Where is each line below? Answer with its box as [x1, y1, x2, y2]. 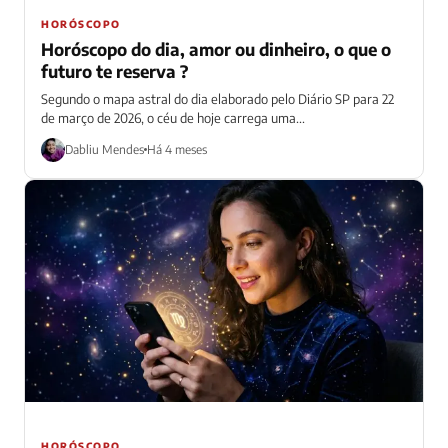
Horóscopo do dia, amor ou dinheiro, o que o [41, 37, 391, 60]
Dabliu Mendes [65, 142, 144, 158]
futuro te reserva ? [41, 59, 188, 82]
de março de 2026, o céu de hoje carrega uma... [41, 109, 305, 126]
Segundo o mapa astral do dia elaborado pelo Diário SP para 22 [41, 90, 394, 107]
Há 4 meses [147, 142, 207, 158]
